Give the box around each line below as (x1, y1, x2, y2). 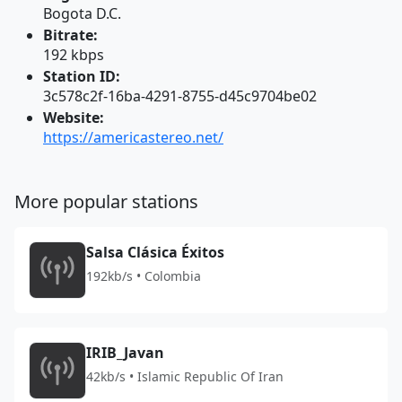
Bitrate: (43, 25, 98, 45)
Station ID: (43, 66, 120, 86)
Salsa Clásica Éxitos (86, 242, 224, 262)
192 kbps (43, 45, 104, 65)
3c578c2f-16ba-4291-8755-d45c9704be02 (43, 86, 317, 106)
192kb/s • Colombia (86, 267, 201, 284)
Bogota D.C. (43, 4, 121, 23)
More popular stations (14, 189, 198, 214)
